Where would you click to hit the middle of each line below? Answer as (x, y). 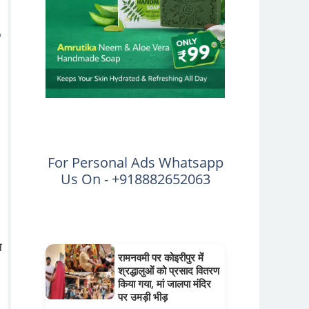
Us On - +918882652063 (135, 179)
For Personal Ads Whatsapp (135, 162)
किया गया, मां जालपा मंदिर (165, 283)
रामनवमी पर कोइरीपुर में (161, 257)
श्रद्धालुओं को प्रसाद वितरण (169, 270)
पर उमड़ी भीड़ (143, 296)
